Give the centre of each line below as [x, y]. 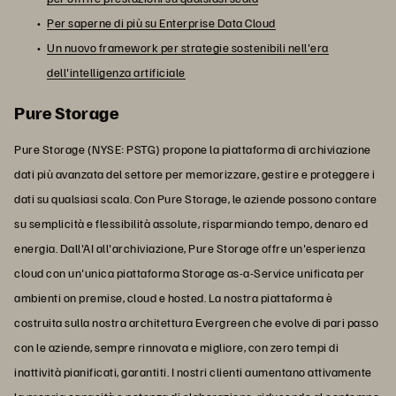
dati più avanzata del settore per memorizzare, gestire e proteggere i [195, 173]
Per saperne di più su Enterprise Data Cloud [161, 22]
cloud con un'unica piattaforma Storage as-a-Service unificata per [190, 272]
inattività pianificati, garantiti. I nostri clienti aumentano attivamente [193, 371]
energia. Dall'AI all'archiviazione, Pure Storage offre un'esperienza [190, 247]
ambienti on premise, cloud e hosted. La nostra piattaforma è [173, 297]
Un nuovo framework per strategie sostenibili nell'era [188, 47]
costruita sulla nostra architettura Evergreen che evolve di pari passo [196, 322]
